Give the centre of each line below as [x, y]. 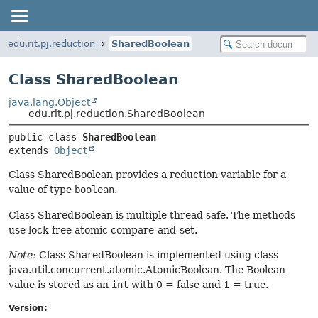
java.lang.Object [49, 102]
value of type [42, 190]
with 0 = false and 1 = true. [198, 284]
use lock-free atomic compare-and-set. [103, 230]
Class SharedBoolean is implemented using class [157, 254]
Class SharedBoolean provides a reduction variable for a [147, 175]
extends [31, 151]
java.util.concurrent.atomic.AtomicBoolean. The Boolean [147, 269]
